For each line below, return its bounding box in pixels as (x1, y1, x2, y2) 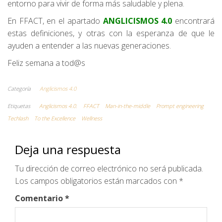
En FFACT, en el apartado (7, 15, 103, 26)
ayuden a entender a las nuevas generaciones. (7, 40, 171, 51)
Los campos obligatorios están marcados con (15, 175, 179, 186)
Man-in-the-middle (105, 102, 150, 110)
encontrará (172, 15, 215, 26)
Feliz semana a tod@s (7, 57, 85, 68)
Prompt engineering (156, 102, 204, 110)
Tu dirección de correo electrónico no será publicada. (15, 163, 203, 174)
